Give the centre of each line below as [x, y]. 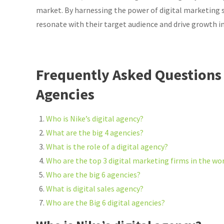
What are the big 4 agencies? [95, 132]
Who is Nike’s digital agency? [95, 118]
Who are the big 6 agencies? [93, 174]
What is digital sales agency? [95, 188]
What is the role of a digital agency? [107, 146]
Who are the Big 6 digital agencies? [105, 202]
